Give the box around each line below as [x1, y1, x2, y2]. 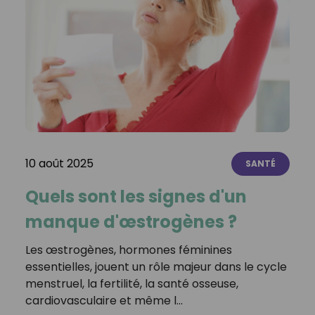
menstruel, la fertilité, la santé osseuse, [25, 275, 238, 292]
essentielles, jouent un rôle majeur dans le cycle [25, 258, 287, 275]
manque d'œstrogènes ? [25, 210, 237, 233]
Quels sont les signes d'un [25, 184, 247, 208]
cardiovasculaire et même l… [25, 292, 183, 309]
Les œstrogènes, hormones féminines [25, 241, 232, 258]
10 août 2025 [25, 155, 94, 172]
